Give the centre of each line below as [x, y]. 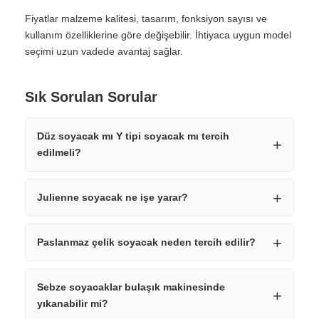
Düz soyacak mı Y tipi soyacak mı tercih [133, 136]
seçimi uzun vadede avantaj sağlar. [104, 51]
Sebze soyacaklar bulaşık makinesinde [131, 287]
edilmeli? [59, 152]
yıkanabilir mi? [73, 303]
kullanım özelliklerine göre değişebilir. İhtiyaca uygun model [158, 35]
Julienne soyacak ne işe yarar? [113, 197]
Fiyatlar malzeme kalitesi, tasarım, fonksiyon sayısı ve [146, 19]
